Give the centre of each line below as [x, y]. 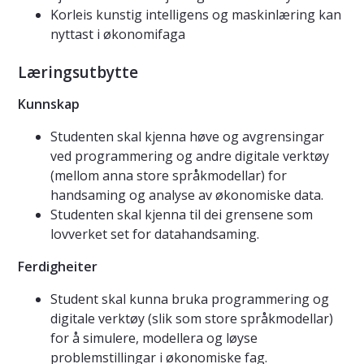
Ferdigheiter [58, 267]
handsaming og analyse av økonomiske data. [187, 195]
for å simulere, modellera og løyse [154, 338]
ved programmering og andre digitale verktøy [190, 156]
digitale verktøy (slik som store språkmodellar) [192, 319]
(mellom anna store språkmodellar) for [169, 176]
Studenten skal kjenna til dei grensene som [182, 215]
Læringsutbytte [78, 73]
